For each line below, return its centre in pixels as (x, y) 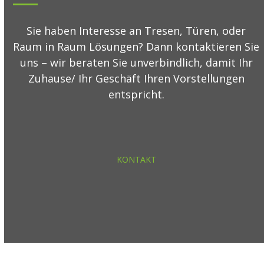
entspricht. (136, 94)
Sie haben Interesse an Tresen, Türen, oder (136, 31)
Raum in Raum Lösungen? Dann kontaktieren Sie (136, 47)
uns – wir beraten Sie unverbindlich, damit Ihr (136, 62)
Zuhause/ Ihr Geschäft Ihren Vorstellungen (136, 78)
